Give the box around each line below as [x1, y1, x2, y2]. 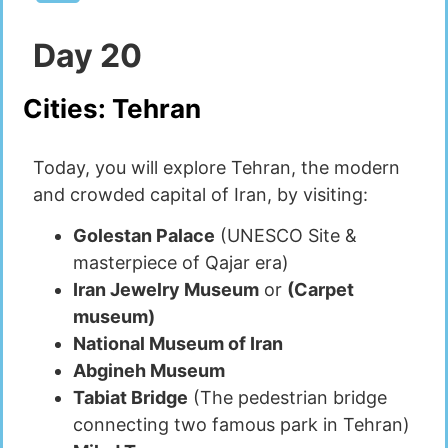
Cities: [23, 93, 112, 125]
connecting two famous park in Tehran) [73, 414, 410, 436]
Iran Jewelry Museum [73, 279, 259, 301]
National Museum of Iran [73, 333, 283, 355]
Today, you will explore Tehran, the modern [33, 157, 400, 179]
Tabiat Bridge [73, 387, 188, 409]
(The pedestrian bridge [188, 387, 387, 409]
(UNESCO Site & [215, 225, 357, 247]
